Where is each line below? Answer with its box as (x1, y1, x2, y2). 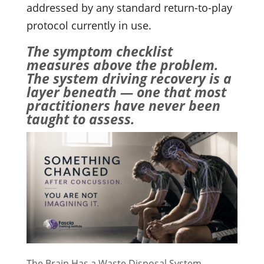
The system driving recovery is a (26, 68, 232, 88)
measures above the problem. (26, 55, 219, 74)
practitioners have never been (26, 95, 220, 115)
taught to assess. (26, 109, 135, 128)
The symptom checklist (26, 41, 173, 61)
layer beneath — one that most (26, 82, 226, 101)
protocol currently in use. (26, 18, 151, 32)
